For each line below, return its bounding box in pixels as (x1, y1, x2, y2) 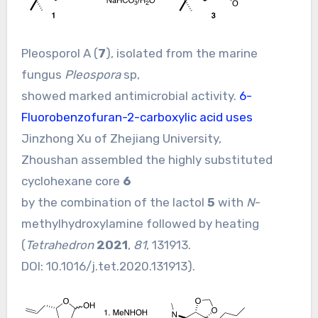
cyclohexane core (21, 173, 123, 188)
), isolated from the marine (105, 45, 258, 60)
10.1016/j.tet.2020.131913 (45, 258, 187, 273)
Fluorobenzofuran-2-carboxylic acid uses (21, 109, 253, 124)
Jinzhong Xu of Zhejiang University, (21, 131, 221, 146)
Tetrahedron (25, 237, 94, 252)
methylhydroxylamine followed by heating (21, 216, 259, 231)
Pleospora (64, 67, 121, 82)
